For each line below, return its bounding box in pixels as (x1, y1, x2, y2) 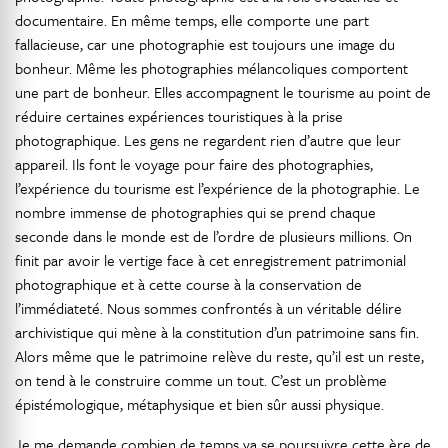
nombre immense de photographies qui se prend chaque (15, 201, 376, 223)
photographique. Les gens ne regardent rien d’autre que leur (15, 129, 401, 151)
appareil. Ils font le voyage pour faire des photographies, (15, 153, 373, 175)
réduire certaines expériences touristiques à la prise (15, 105, 343, 127)
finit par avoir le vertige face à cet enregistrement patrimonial (15, 249, 406, 271)
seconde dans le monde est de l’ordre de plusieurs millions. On (15, 225, 412, 247)
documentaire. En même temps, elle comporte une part (15, 9, 369, 31)
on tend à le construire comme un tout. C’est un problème (15, 369, 387, 391)
